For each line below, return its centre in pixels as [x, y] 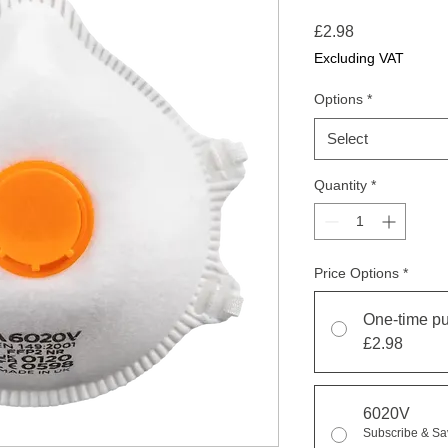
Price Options [356, 273]
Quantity [340, 185]
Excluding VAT [359, 58]
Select [347, 139]
